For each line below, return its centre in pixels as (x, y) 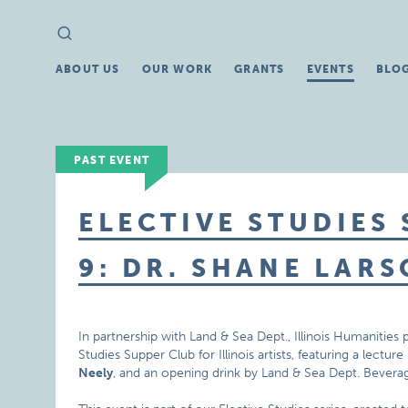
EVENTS (330, 69)
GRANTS (260, 69)
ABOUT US (88, 69)
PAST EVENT (112, 160)
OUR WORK (177, 69)
